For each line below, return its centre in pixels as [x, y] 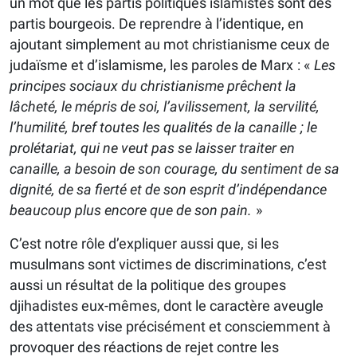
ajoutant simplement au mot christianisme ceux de [170, 45]
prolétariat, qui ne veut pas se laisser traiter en [152, 148]
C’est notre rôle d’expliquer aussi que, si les [144, 244]
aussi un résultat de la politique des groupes [148, 285]
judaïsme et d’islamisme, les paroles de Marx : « [162, 65]
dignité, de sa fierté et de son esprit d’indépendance [168, 190]
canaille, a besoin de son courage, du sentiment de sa [175, 169]
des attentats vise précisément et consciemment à [170, 327]
